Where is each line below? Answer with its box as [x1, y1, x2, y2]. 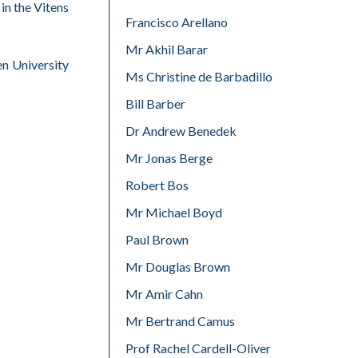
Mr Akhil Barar [125, 42, 208, 57]
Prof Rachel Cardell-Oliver [125, 340, 271, 356]
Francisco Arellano [125, 14, 228, 30]
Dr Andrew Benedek [125, 123, 237, 138]
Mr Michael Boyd [125, 205, 222, 220]
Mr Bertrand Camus [125, 313, 235, 328]
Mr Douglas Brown [125, 259, 230, 274]
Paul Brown [125, 232, 189, 247]
